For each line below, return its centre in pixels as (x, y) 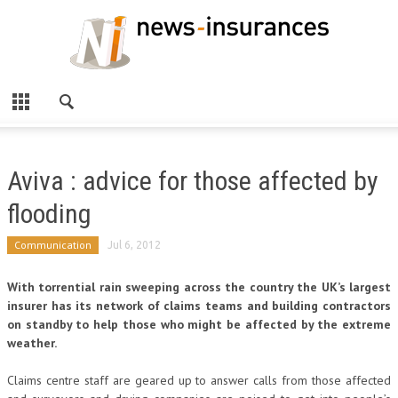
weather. (32, 343)
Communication (53, 245)
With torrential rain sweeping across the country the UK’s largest (199, 287)
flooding (49, 214)
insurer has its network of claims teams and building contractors (199, 306)
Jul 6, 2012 (134, 245)
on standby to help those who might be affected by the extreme (199, 324)
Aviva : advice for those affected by (193, 181)
